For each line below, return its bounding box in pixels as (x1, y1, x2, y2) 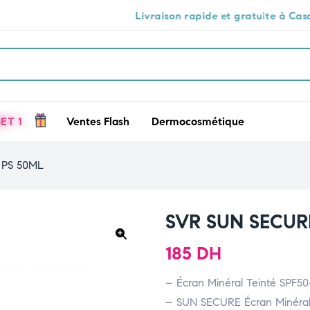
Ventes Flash (66, 114, 130, 128)
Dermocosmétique (152, 114, 245, 128)
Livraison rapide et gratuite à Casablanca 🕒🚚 (66, 10, 304, 23)
